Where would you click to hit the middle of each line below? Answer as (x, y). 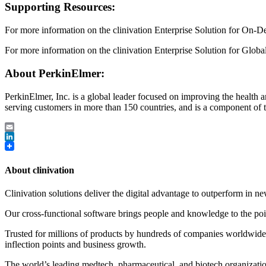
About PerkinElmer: (55, 73)
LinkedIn (22, 145)
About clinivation (39, 170)
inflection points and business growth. (75, 245)
